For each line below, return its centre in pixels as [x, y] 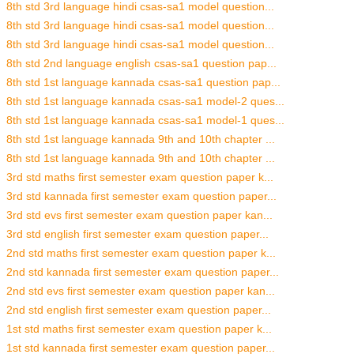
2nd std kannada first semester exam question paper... [143, 271]
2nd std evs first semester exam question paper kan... [141, 290]
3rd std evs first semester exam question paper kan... [139, 215]
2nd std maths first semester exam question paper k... [141, 252]
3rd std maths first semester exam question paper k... [140, 177]
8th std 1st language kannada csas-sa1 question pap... [143, 82]
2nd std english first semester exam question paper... [139, 309]
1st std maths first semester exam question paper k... [139, 328]
